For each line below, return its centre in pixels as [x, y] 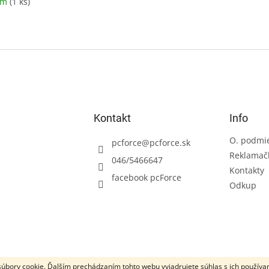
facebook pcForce [146, 178]
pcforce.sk [170, 143]
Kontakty [246, 171]
